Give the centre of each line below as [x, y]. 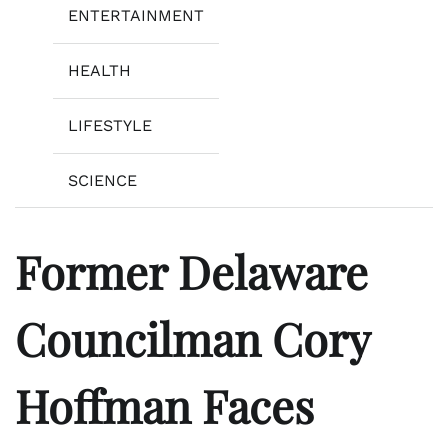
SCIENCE [102, 180]
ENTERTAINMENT [136, 15]
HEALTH [99, 70]
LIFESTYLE [110, 125]
